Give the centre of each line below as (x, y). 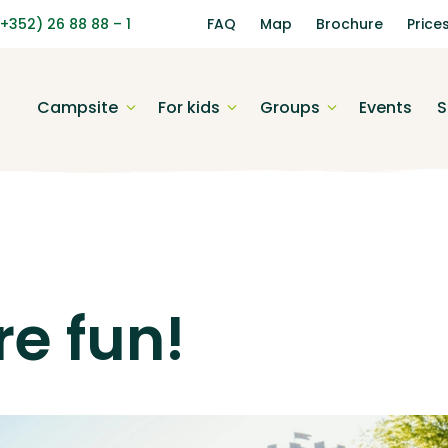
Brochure (349, 23)
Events (386, 107)
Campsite (77, 107)
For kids (188, 107)
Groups (289, 107)
